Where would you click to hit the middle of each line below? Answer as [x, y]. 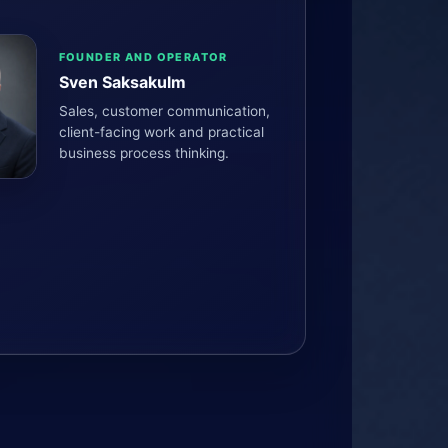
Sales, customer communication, [164, 111]
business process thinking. [143, 153]
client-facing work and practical [161, 132]
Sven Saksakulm [122, 82]
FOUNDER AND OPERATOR [143, 57]
